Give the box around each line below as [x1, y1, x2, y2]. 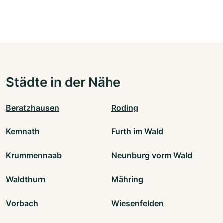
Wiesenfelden [111, 198, 164, 209]
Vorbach [6, 198, 38, 209]
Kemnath [6, 126, 40, 137]
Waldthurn [6, 174, 46, 185]
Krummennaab [6, 150, 62, 161]
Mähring [111, 174, 143, 185]
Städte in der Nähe [6, 74, 120, 90]
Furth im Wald [111, 126, 163, 137]
